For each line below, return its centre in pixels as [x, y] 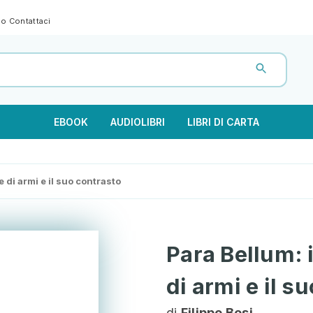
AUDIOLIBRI [138, 122]
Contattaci [30, 21]
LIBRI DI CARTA [223, 122]
